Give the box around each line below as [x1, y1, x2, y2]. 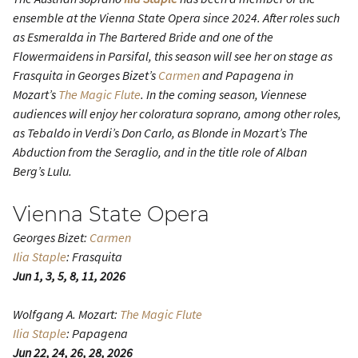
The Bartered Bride [98, 29, 197, 45]
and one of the [197, 29, 273, 45]
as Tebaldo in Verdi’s [13, 125, 121, 141]
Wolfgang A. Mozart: [13, 306, 120, 322]
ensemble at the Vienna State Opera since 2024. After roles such [13, 10, 340, 26]
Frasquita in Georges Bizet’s [13, 67, 158, 83]
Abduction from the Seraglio [13, 144, 158, 160]
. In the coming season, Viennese [141, 86, 307, 102]
